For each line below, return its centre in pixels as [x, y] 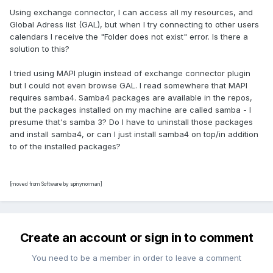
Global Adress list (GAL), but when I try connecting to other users [134, 25]
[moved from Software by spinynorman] [56, 184]
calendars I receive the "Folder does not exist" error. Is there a [129, 37]
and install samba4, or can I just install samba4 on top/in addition [134, 134]
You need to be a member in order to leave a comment [136, 258]
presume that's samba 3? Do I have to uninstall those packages [131, 122]
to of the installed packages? [65, 147]
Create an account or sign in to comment [136, 238]
